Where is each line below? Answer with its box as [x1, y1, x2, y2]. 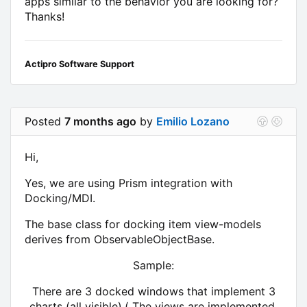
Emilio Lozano [156, 114, 230, 128]
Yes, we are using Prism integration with [25, 175, 232, 190]
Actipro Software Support [25, 58, 134, 69]
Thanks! [25, 9, 64, 23]
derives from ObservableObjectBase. [25, 232, 214, 246]
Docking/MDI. [25, 191, 95, 205]
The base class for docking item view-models [25, 217, 261, 231]
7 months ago [64, 114, 136, 128]
